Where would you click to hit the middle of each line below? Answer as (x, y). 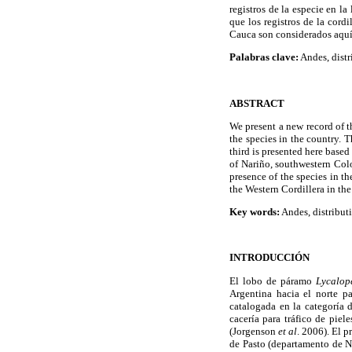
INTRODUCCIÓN (269, 258)
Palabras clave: (264, 57)
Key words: (255, 211)
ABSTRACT (257, 103)
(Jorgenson (254, 331)
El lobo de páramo (273, 280)
